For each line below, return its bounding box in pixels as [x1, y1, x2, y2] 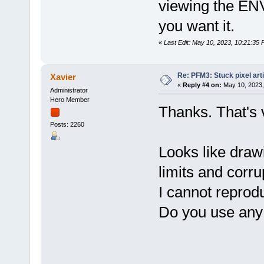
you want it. [158, 16, 235, 35]
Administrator [49, 86, 88, 94]
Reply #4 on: [182, 81, 222, 88]
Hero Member [49, 95, 90, 103]
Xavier [50, 71, 77, 82]
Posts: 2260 [49, 121, 84, 128]
